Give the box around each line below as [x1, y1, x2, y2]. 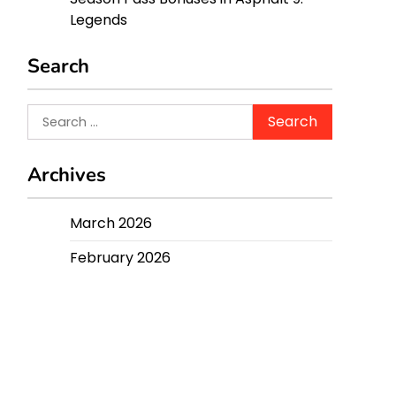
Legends [70, 10, 127, 30]
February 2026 [70, 247, 171, 268]
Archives [27, 162, 106, 188]
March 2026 [70, 213, 152, 233]
